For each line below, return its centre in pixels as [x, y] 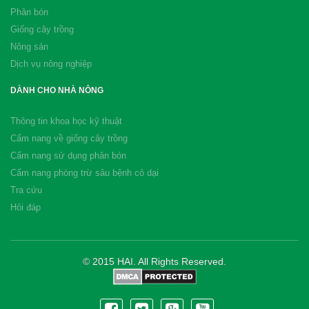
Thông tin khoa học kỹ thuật [66, 121]
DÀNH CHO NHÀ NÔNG [57, 90]
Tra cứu [26, 190]
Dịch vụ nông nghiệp [51, 64]
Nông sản [29, 47]
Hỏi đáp [26, 207]
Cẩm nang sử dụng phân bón [68, 156]
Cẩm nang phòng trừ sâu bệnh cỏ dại [84, 173]
